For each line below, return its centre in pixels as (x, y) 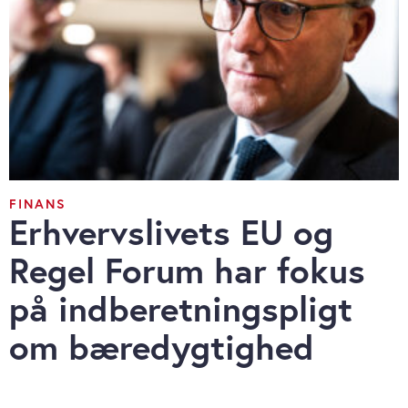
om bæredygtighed (162, 347)
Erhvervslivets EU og (171, 232)
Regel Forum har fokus (187, 270)
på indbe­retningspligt (181, 309)
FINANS (38, 204)
